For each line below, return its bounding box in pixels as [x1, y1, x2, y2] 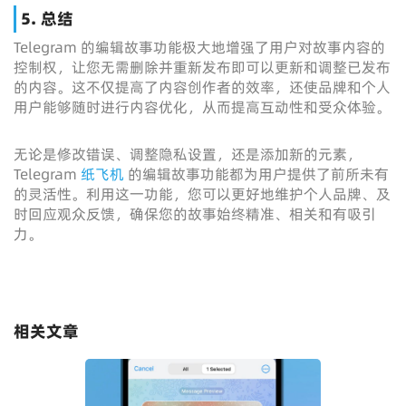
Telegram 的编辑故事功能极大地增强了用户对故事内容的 [14, 37, 385, 57]
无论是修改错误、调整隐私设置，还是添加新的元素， [14, 144, 362, 164]
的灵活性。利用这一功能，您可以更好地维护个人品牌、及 [14, 184, 391, 204]
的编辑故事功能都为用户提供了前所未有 [124, 164, 389, 184]
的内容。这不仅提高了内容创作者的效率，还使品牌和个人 [14, 77, 391, 97]
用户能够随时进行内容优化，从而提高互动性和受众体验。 [14, 97, 391, 117]
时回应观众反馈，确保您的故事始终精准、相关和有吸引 [14, 204, 376, 224]
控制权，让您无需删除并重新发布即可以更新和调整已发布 [14, 57, 391, 77]
